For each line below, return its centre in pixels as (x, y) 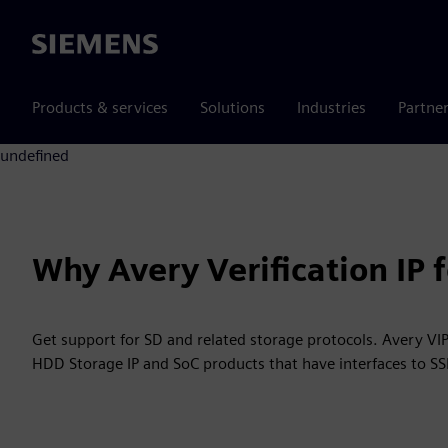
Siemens (61, 45)
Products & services (100, 107)
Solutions (232, 107)
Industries (331, 107)
